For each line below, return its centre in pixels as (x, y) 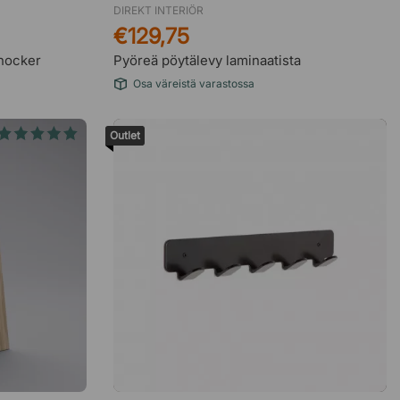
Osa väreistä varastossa (194, 83)
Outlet (125, 135)
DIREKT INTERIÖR (158, 10)
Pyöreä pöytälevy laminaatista (207, 60)
